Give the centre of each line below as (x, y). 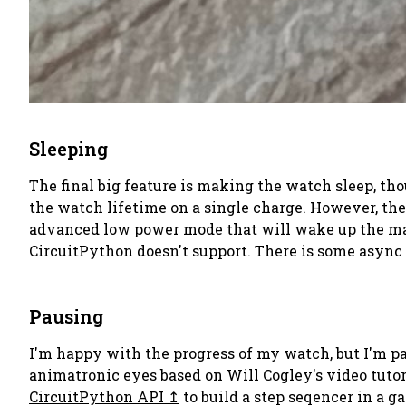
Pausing (66, 316)
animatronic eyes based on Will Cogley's (178, 375)
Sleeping (68, 149)
